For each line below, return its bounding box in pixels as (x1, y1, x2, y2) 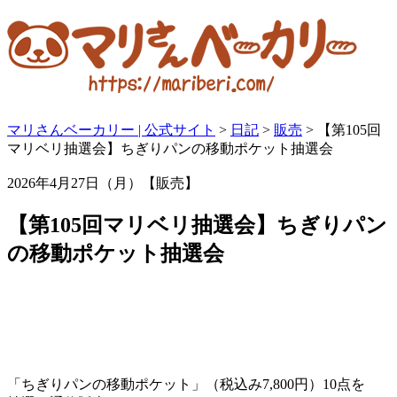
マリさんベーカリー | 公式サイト (7, 121, 215, 137)
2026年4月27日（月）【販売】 (7, 175, 216, 191)
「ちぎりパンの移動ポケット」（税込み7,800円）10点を (7, 376, 365, 392)
